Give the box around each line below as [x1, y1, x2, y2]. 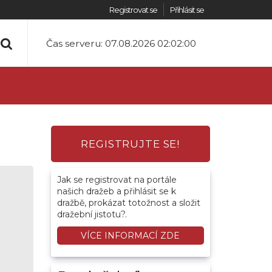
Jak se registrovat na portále [56, 174, 177, 185]
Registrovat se [109, 5, 157, 15]
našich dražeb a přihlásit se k [56, 186, 176, 197]
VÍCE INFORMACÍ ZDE [81, 230, 180, 241]
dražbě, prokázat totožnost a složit [56, 197, 200, 208]
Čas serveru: [46, 38, 105, 49]
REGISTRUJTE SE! [81, 138, 180, 150]
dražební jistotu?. [56, 209, 127, 220]
